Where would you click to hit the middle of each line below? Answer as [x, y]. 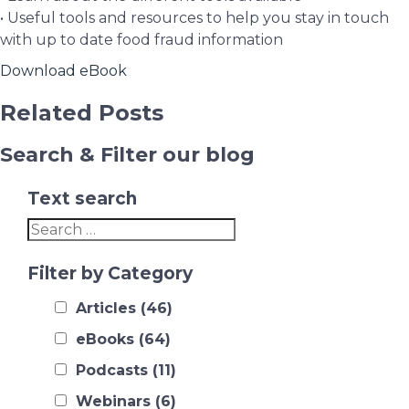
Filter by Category [110, 273]
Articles [106, 308]
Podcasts [112, 370]
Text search [82, 199]
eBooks [105, 339]
